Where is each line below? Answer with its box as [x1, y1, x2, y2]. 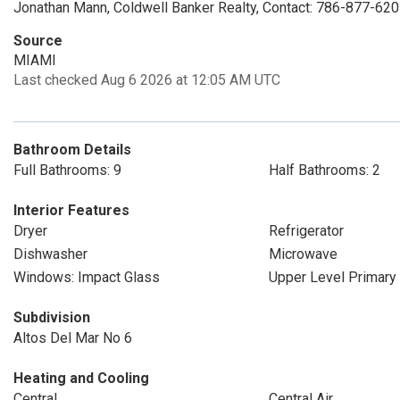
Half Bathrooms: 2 [268, 162, 380, 179]
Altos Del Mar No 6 [13, 329, 132, 346]
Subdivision [13, 309, 90, 326]
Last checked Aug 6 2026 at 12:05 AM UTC [13, 71, 280, 88]
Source [13, 32, 62, 49]
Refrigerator [268, 222, 344, 239]
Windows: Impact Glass [13, 269, 160, 286]
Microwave [268, 246, 337, 262]
